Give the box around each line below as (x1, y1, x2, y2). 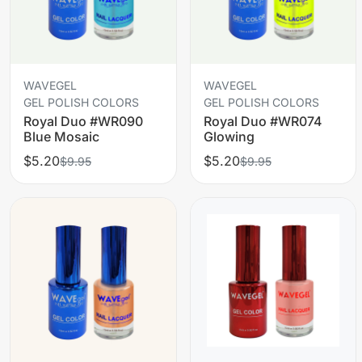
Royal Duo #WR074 (203, 112, 322, 129)
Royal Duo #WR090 (23, 112, 143, 129)
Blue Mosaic (23, 128, 99, 145)
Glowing (203, 128, 255, 145)
